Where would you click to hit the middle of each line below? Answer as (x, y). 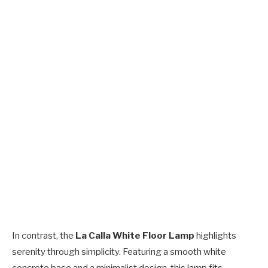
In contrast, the (44, 236)
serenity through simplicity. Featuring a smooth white (119, 252)
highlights (215, 236)
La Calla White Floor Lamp (135, 236)
